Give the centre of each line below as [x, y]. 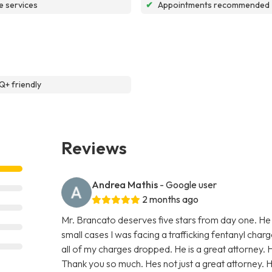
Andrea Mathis [125, 184]
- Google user [189, 184]
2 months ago [171, 199]
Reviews [94, 147]
